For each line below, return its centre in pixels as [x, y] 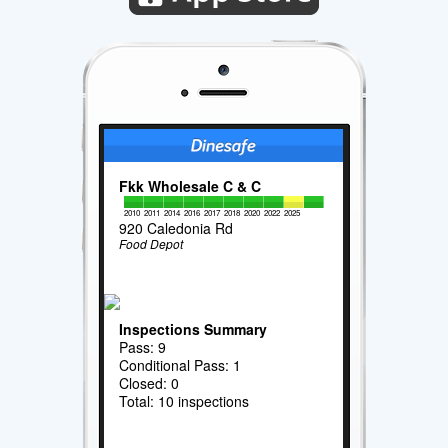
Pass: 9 [143, 346]
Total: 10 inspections [184, 400]
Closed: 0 [149, 382]
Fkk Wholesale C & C [190, 186]
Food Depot [151, 244]
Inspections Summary [193, 328]
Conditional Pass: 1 [180, 364]
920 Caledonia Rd [176, 228]
